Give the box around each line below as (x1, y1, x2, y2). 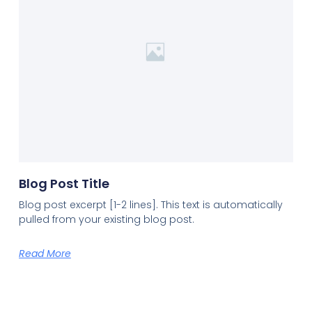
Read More (18, 246, 71, 260)
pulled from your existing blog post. (18, 212, 194, 226)
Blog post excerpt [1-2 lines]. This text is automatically (18, 197, 283, 212)
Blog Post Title (18, 174, 109, 192)
